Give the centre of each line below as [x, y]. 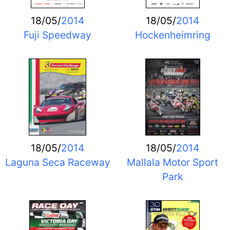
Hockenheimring [172, 35]
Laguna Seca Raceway [57, 162]
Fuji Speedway [57, 35]
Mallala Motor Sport [172, 162]
